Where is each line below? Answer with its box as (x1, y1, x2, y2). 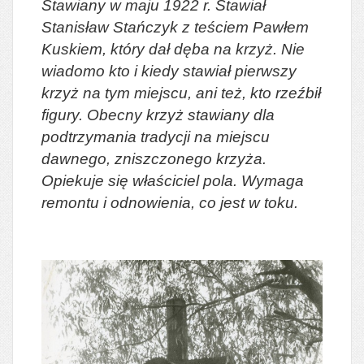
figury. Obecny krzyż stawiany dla (41, 106, 275, 124)
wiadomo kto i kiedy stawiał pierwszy (41, 63, 297, 80)
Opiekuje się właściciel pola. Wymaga (41, 172, 304, 190)
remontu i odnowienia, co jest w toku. (41, 194, 298, 212)
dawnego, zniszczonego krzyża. (41, 150, 266, 168)
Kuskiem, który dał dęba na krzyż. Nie (41, 41, 305, 58)
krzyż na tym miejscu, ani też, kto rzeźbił (41, 84, 321, 102)
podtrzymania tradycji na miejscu (41, 128, 270, 146)
